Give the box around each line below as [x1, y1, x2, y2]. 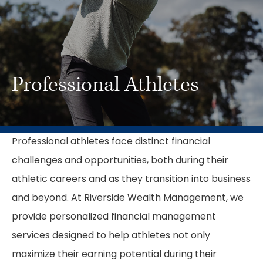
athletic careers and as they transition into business [12, 175, 251, 184]
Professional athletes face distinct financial [12, 137, 210, 147]
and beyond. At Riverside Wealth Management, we [12, 194, 244, 203]
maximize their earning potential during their [12, 250, 217, 259]
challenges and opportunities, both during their [12, 156, 228, 166]
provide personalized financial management [12, 213, 216, 222]
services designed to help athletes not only [12, 231, 210, 241]
